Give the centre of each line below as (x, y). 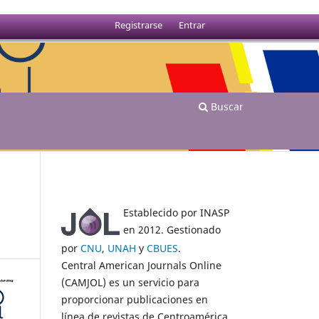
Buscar (226, 106)
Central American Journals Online (141, 265)
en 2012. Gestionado (172, 229)
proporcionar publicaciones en (135, 299)
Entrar (192, 25)
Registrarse (139, 25)
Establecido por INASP (176, 212)
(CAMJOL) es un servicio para (130, 282)
